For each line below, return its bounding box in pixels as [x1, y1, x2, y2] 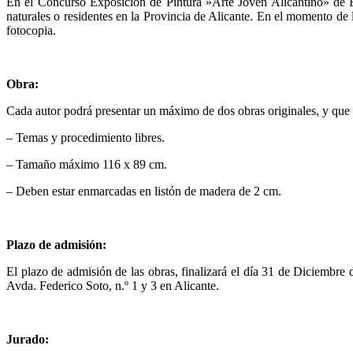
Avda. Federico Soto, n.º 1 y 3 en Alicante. [6, 278, 219, 292]
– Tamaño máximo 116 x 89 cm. [6, 157, 167, 171]
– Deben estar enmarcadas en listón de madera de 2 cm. [6, 184, 281, 198]
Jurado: [6, 332, 49, 346]
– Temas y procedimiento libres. [6, 130, 165, 144]
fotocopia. [6, 23, 56, 37]
